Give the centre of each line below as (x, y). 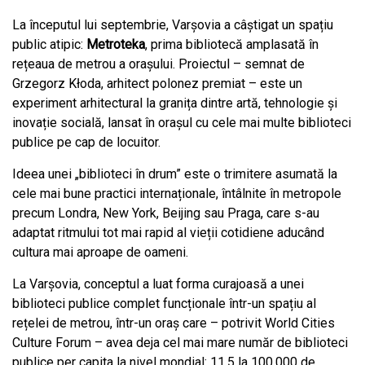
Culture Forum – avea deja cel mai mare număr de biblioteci (180, 343)
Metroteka (116, 44)
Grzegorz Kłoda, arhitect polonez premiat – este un (157, 84)
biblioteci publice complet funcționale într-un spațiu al (164, 303)
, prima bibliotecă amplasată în (232, 44)
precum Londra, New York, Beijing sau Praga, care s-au (166, 213)
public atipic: (49, 44)
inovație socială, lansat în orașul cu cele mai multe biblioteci (182, 123)
